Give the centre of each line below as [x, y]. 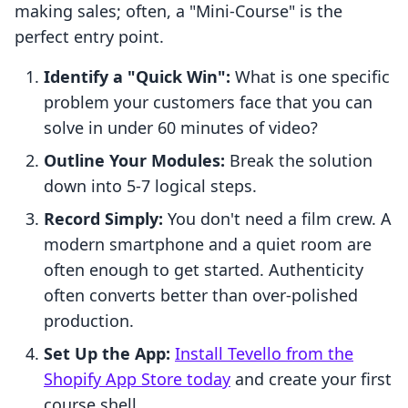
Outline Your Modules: [134, 161]
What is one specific [310, 77]
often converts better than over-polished [201, 296]
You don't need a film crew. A [277, 219]
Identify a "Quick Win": [137, 77]
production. [89, 321]
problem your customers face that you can [208, 102]
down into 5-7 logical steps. [150, 186]
